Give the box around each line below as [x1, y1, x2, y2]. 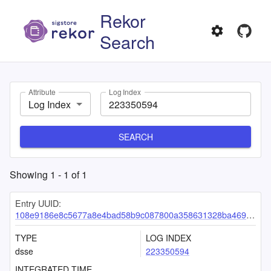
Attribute [28, 87, 56, 97]
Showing [10, 168, 50, 181]
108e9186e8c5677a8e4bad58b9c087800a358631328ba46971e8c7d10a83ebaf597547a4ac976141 [15, 208, 246, 221]
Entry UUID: [15, 197, 61, 209]
